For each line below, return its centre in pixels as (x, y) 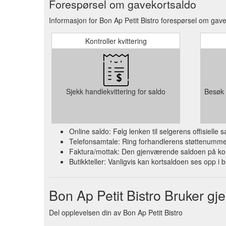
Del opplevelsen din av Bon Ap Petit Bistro (116, 212)
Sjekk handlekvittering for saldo (116, 91)
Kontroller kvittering (116, 41)
